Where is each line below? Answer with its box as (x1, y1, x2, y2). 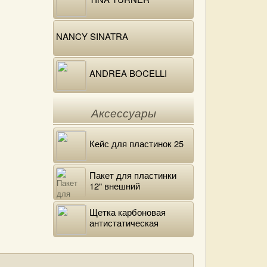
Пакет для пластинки (89, 169, 176, 181)
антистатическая (89, 216, 159, 229)
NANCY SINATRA (56, 30, 128, 42)
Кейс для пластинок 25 (89, 137, 184, 150)
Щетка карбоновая (89, 206, 166, 218)
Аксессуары (91, 107, 156, 120)
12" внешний (89, 179, 140, 192)
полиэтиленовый (89, 190, 159, 203)
